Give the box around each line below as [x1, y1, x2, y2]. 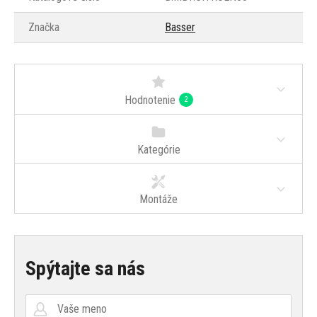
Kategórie [137, 143, 180, 157]
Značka [28, 21, 59, 35]
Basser [165, 21, 195, 35]
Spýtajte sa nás [25, 257, 145, 281]
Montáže [139, 192, 178, 207]
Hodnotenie [124, 93, 175, 108]
